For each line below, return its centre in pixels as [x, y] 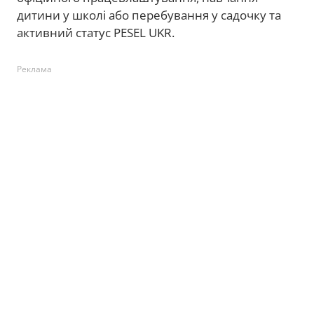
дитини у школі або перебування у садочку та [149, 15]
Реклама [34, 69]
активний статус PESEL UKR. [96, 32]
